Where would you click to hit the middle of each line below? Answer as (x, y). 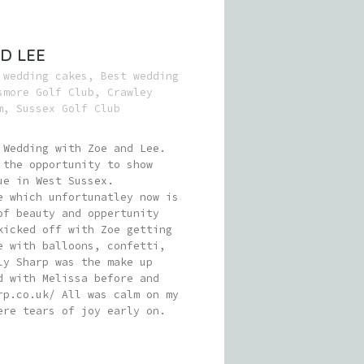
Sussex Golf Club (68, 108)
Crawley (130, 92)
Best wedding (140, 76)
